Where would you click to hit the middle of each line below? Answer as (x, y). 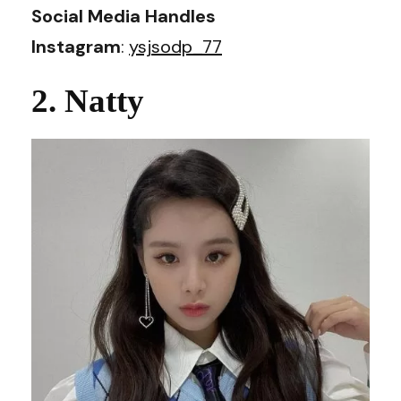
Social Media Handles (124, 16)
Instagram (76, 46)
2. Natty (88, 100)
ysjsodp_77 (175, 46)
